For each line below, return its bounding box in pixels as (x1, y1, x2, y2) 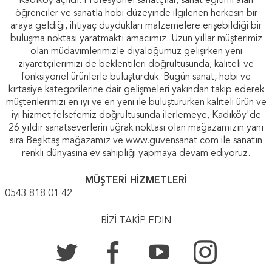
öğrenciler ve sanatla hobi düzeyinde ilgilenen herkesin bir (15, 8, 257, 19)
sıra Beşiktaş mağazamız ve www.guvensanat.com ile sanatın (10, 136, 262, 146)
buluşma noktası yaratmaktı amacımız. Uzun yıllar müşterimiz (10, 34, 262, 44)
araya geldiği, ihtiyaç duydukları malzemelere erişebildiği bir (10, 21, 262, 32)
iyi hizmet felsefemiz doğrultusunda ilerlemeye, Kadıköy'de (11, 110, 261, 121)
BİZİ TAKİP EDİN (100, 216, 172, 226)
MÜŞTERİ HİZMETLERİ (85, 176, 187, 186)
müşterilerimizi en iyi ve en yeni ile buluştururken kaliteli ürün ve (5, 98, 267, 108)
